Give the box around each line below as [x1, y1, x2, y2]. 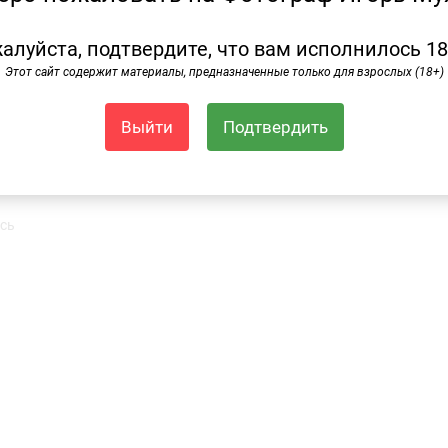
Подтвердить [222, 117, 328, 137]
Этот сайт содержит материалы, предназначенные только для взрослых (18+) [4, 65, 444, 79]
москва [75, 147, 124, 163]
